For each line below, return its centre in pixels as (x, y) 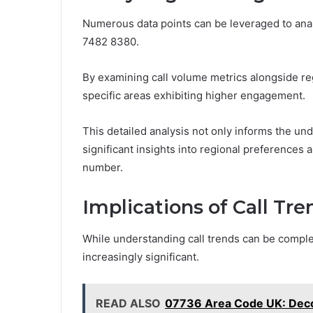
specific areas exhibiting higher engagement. (194, 96)
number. (103, 168)
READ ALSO (128, 303)
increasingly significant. (141, 256)
